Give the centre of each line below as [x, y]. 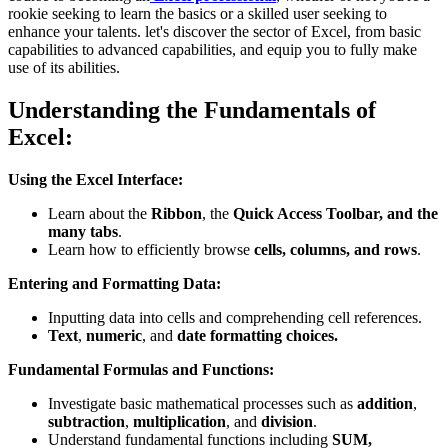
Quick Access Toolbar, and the [335, 214]
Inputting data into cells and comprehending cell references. [235, 318]
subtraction [86, 422]
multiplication [179, 422]
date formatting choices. [257, 336]
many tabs [83, 232]
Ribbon [176, 214]
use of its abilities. [64, 68]
